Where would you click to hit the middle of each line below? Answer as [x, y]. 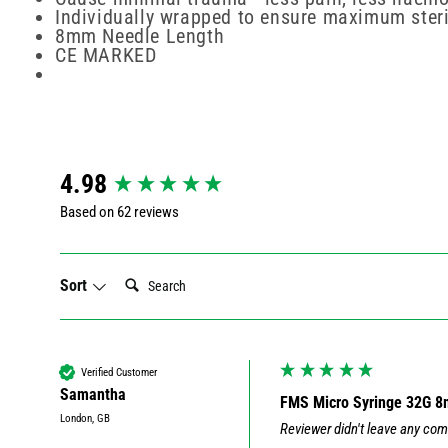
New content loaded [129, 175]
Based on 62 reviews [119, 212]
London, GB [85, 419]
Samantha [93, 395]
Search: [140, 275]
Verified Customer [119, 372]
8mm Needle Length [140, 36]
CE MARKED [106, 55]
